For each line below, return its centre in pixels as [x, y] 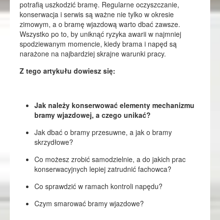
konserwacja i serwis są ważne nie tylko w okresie [97, 14]
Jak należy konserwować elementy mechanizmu [114, 105]
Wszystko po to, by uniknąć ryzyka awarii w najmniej [100, 34]
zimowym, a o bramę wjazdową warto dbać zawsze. [100, 24]
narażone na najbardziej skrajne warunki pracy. [93, 54]
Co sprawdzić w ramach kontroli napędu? [98, 186]
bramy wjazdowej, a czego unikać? [93, 115]
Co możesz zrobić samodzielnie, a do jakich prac [110, 159]
